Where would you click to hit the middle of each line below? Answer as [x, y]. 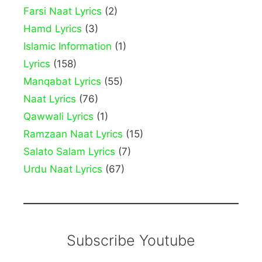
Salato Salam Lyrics [69, 152]
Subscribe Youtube [131, 241]
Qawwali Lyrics [58, 117]
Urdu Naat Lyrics [63, 169]
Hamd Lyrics [53, 29]
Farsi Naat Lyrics [63, 11]
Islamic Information [68, 46]
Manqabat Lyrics [62, 82]
